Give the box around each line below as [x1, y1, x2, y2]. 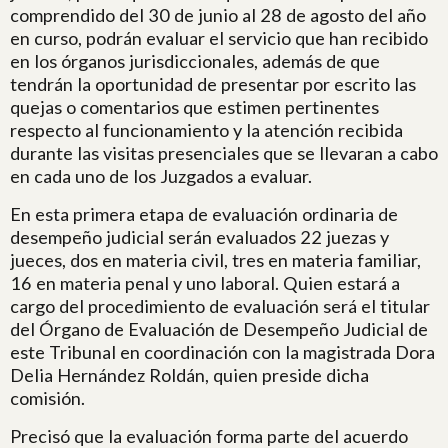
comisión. [10, 387, 85, 409]
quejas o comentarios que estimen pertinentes [10, 96, 379, 118]
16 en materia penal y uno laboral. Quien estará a [10, 272, 400, 294]
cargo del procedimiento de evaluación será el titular [10, 295, 430, 317]
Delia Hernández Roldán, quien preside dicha [10, 364, 369, 386]
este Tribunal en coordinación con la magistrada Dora [10, 341, 435, 363]
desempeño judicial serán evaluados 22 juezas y [10, 226, 389, 248]
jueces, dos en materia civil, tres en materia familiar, [10, 249, 421, 271]
